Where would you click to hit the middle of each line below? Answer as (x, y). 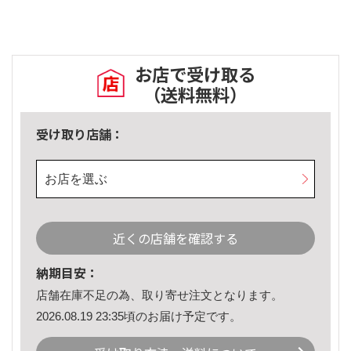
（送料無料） (195, 94)
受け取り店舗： (80, 134)
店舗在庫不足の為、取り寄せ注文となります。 (159, 295)
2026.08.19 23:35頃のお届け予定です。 (139, 316)
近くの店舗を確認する (175, 239)
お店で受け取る (195, 74)
